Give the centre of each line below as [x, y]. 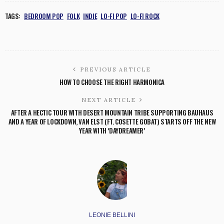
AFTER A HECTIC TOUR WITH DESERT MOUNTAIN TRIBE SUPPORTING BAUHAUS [112, 113]
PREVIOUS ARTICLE [115, 70]
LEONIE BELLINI [112, 215]
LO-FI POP [114, 16]
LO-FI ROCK [145, 16]
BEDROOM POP [44, 16]
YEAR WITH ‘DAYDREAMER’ [112, 131]
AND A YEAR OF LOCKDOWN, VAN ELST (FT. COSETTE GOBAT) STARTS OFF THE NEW [112, 122]
